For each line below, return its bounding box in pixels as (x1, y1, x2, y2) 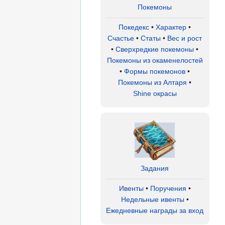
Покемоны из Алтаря (118, 78, 187, 87)
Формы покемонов (124, 67, 186, 76)
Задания (141, 164, 169, 173)
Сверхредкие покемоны (116, 45, 194, 54)
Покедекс (119, 23, 150, 32)
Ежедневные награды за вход (106, 206, 204, 215)
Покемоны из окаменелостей (106, 56, 203, 65)
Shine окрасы (133, 89, 177, 98)
